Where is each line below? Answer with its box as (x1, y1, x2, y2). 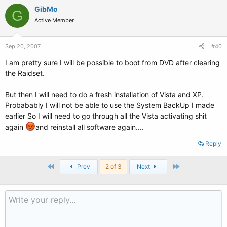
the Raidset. (5, 69, 45, 78)
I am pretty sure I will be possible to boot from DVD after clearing (5, 58, 220, 67)
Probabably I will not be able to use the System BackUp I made (5, 101, 214, 109)
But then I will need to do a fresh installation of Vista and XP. (5, 90, 204, 99)
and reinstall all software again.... (35, 123, 144, 131)
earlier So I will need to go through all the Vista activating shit (5, 111, 207, 120)
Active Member (34, 17, 74, 24)
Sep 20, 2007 (5, 43, 41, 50)
